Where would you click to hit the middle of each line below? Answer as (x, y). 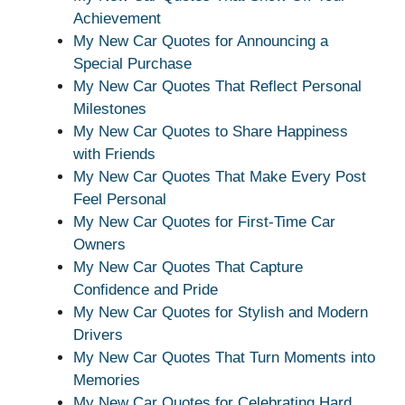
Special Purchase (132, 64)
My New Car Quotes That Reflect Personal (217, 87)
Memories (107, 381)
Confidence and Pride (146, 290)
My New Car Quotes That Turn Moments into (224, 358)
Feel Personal (120, 200)
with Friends (114, 155)
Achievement (117, 19)
